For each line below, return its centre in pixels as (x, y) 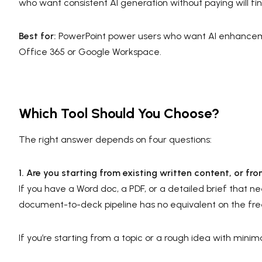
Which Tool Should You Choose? (119, 113)
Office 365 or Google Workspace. (90, 51)
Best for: (37, 36)
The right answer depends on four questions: (115, 139)
